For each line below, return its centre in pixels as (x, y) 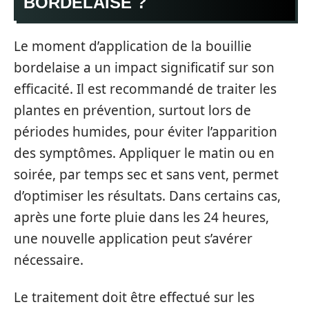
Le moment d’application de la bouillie (133, 46)
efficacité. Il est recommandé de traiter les (145, 89)
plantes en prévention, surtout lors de (132, 110)
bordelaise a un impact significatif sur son (144, 68)
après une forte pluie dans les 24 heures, (141, 217)
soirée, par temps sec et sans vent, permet (146, 175)
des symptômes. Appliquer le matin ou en (144, 153)
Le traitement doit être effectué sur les (134, 297)
